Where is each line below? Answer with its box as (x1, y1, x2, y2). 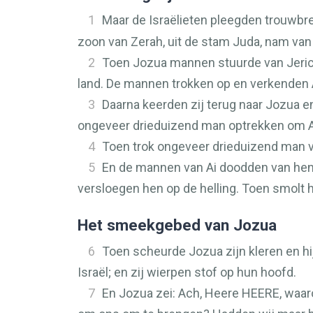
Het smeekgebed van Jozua (78, 216, 277, 234)
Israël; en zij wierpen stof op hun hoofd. (78, 265, 296, 279)
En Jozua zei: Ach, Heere (102, 286, 242, 300)
